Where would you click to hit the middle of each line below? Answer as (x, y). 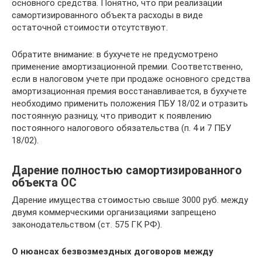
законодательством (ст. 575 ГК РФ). (87, 225)
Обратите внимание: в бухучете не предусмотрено (115, 55)
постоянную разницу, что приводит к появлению (112, 116)
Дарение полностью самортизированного (127, 170)
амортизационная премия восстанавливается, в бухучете (129, 92)
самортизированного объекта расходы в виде (107, 15)
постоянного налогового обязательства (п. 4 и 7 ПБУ (121, 128)
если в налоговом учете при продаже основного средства (131, 79)
